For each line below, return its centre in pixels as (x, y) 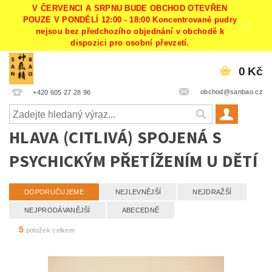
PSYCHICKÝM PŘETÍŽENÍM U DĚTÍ (133, 162)
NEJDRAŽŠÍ (212, 192)
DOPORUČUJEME (54, 192)
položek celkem (49, 230)
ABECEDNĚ (141, 210)
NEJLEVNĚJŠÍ (138, 192)
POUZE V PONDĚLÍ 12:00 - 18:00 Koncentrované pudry (130, 20)
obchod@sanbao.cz (230, 92)
